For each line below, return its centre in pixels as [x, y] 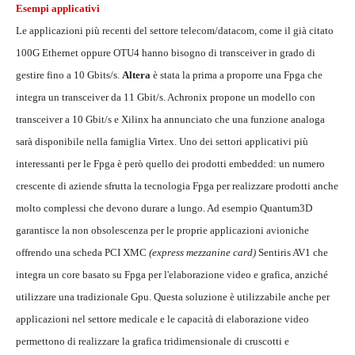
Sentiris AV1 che [292, 253]
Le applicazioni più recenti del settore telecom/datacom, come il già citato [175, 31]
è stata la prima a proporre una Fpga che [237, 75]
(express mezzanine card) [202, 253]
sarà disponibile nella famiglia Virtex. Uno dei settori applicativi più [162, 142]
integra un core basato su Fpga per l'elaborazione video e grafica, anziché [172, 275]
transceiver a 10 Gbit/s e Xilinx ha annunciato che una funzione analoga [170, 120]
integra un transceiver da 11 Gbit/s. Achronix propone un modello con [166, 97]
